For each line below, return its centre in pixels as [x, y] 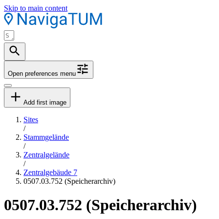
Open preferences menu [42, 74]
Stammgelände [46, 137]
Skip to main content [36, 8]
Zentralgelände [46, 155]
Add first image [45, 102]
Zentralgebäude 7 [50, 172]
